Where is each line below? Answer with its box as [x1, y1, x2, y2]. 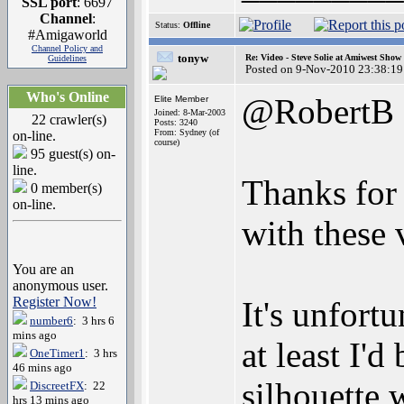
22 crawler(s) [32, 112, 106, 127]
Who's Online [25, 89, 109, 105]
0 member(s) [27, 180, 102, 196]
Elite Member [154, 94, 208, 104]
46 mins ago [13, 361, 72, 374]
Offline [183, 20, 210, 30]
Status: [152, 20, 183, 30]
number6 [30, 314, 73, 327]
